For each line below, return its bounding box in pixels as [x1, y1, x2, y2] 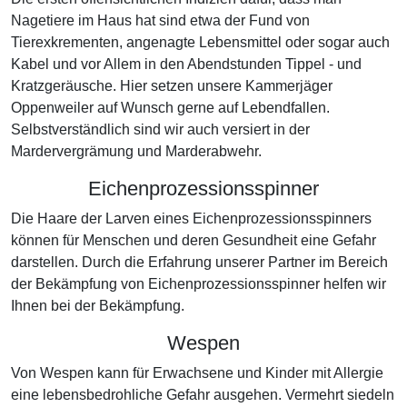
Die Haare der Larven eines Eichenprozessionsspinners [11, 211, 372, 226]
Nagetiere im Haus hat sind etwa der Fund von [11, 13, 310, 28]
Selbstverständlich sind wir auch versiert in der [11, 122, 310, 137]
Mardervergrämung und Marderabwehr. [11, 144, 262, 159]
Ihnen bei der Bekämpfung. [11, 298, 184, 313]
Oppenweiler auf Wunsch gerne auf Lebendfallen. [11, 100, 330, 115]
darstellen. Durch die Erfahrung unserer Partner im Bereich [11, 254, 388, 270]
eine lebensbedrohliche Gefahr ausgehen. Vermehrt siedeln [11, 387, 394, 402]
